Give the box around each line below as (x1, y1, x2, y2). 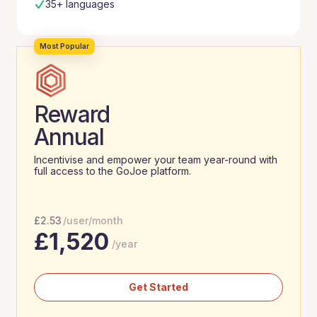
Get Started (129, 281, 188, 293)
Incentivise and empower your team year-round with (34, 154, 277, 166)
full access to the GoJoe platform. (34, 165, 197, 177)
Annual (34, 123, 104, 151)
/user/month (63, 214, 123, 226)
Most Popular (40, 42, 89, 50)
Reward (34, 100, 110, 128)
